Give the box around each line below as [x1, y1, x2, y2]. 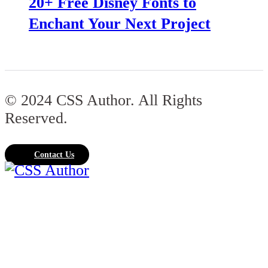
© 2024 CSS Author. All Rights [5, 92, 202, 109]
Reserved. [5, 109, 68, 127]
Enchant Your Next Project [29, 14, 211, 32]
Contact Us [34, 150, 74, 159]
